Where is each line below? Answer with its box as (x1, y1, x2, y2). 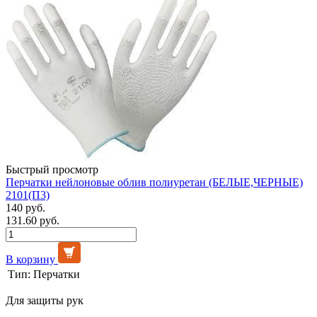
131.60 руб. (6, 214, 59, 226)
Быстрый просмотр (6, 163, 98, 175)
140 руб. (6, 201, 45, 214)
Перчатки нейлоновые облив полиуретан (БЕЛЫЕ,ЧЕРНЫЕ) (6, 175, 303, 188)
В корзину (6, 253, 55, 265)
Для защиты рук (6, 294, 83, 306)
